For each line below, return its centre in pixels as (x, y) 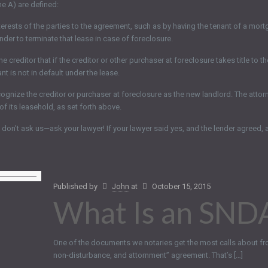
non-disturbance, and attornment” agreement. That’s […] (148, 255)
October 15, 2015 (181, 186)
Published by (76, 186)
